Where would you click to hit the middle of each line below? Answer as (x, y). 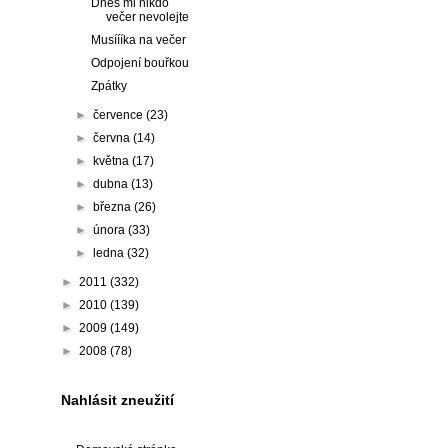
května (113, 161)
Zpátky (108, 86)
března (114, 207)
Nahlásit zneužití (117, 400)
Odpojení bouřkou (139, 63)
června (113, 138)
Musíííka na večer (138, 40)
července (120, 115)
